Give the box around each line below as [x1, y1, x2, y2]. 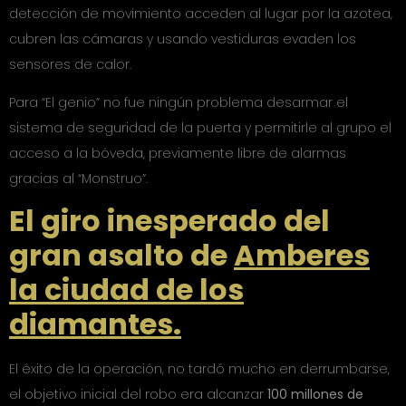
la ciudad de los [9, 269, 244, 311]
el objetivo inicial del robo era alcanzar [9, 385, 267, 404]
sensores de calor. [9, 54, 131, 73]
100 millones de [267, 385, 363, 404]
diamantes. [9, 304, 181, 345]
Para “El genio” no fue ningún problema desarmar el [9, 92, 348, 111]
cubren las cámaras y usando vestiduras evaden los [9, 29, 356, 48]
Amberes [234, 235, 370, 276]
